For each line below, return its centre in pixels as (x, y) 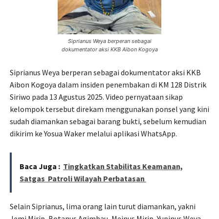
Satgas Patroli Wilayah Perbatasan (83, 179)
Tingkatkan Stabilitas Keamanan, (123, 166)
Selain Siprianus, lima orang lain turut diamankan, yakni (103, 207)
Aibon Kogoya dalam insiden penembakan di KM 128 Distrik (108, 85)
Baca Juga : (40, 166)
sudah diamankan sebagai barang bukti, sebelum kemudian (108, 121)
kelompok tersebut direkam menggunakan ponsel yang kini (109, 109)
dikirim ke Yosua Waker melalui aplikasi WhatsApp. (93, 134)
